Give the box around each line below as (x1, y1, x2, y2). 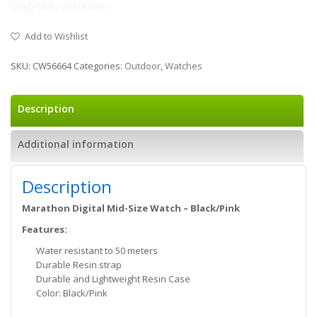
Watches (165, 59, 202, 72)
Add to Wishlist (25, 30, 88, 42)
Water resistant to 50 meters (36, 244, 158, 257)
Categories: (74, 59, 125, 72)
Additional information (18, 137, 134, 151)
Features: (22, 223, 67, 236)
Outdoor (125, 59, 161, 72)
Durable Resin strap (36, 258, 122, 271)
